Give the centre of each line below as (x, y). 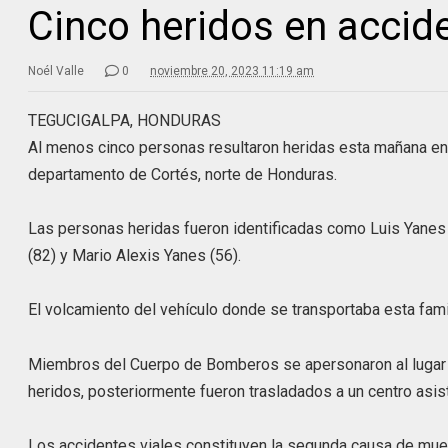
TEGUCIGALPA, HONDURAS (125, 120)
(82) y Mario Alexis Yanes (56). (135, 256)
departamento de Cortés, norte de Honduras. (183, 174)
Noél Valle (56, 70)
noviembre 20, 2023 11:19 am (232, 70)
